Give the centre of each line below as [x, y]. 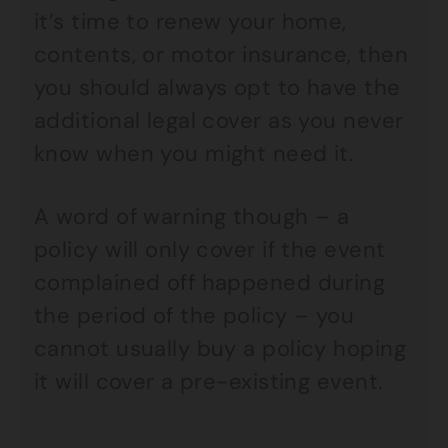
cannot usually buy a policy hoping [220, 348]
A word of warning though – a [192, 216]
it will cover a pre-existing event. [208, 381]
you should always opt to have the [217, 87]
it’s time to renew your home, [190, 21]
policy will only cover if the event [210, 249]
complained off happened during [210, 282]
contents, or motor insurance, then [221, 54]
